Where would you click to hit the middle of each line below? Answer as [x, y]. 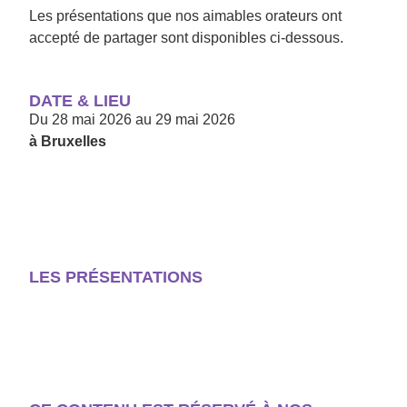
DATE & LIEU [80, 101]
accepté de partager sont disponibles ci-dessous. [186, 38]
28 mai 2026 [92, 119]
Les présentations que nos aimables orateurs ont [185, 16]
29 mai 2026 [195, 119]
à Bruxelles [68, 141]
